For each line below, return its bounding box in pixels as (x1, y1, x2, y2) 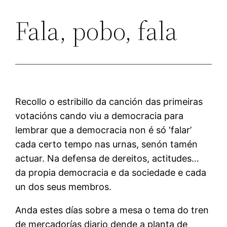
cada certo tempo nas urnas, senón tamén (15, 138, 198, 149)
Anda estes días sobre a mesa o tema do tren (15, 204, 209, 215)
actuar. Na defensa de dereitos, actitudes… (15, 153, 200, 164)
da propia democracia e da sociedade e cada (15, 167, 207, 178)
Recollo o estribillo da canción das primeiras (15, 96, 203, 107)
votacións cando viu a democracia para (15, 110, 184, 121)
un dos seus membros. (15, 181, 112, 192)
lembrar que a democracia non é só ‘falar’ (15, 124, 192, 135)
